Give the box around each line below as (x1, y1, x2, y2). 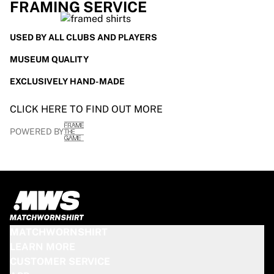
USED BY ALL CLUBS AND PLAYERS (10, 32, 157, 42)
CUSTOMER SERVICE (10, 256, 110, 267)
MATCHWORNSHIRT (10, 226, 108, 238)
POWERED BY (10, 127, 64, 136)
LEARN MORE (10, 241, 75, 253)
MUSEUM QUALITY (10, 54, 89, 64)
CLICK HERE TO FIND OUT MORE (10, 103, 163, 115)
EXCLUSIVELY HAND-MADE (10, 76, 125, 86)
